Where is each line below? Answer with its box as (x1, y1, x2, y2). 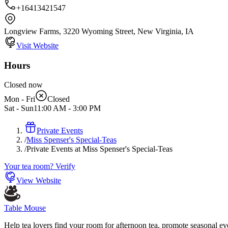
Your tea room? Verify (4, 162, 75, 171)
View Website (16, 176, 61, 185)
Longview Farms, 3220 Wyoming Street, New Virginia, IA (4, 26, 194, 36)
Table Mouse (4, 204, 46, 213)
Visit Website (16, 41, 59, 50)
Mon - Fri (4, 95, 35, 104)
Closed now (4, 80, 43, 90)
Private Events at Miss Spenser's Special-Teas (26, 145, 173, 154)
